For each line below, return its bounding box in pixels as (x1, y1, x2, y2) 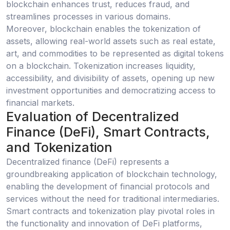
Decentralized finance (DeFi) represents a (6, 156, 169, 167)
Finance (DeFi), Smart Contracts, (6, 124, 210, 140)
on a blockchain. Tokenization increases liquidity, (6, 61, 196, 71)
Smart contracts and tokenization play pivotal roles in (6, 205, 215, 216)
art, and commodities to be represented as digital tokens (6, 48, 224, 59)
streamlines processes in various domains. (6, 11, 170, 22)
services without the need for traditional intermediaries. (6, 193, 219, 204)
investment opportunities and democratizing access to (6, 85, 216, 96)
